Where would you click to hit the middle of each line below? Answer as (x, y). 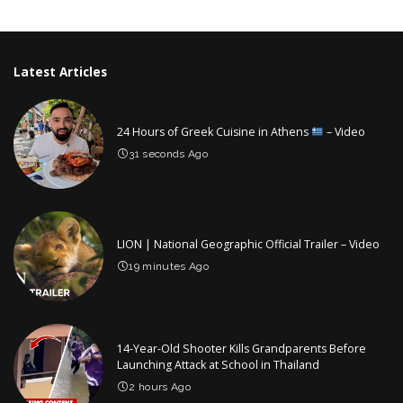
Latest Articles (60, 71)
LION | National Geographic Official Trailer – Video (248, 245)
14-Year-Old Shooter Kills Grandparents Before (242, 349)
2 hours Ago (160, 387)
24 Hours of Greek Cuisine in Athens (214, 132)
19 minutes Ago (169, 267)
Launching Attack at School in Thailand (218, 365)
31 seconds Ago (169, 154)
